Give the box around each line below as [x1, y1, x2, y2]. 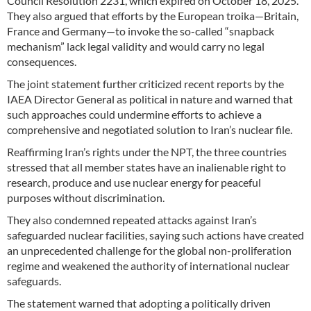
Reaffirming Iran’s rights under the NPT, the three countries [7, 144, 287, 158]
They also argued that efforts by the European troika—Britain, [7, 8, 299, 22]
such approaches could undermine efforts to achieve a [7, 107, 262, 121]
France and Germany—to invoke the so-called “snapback [7, 24, 274, 37]
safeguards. [7, 274, 61, 287]
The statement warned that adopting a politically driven [7, 296, 271, 310]
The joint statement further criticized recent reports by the [7, 76, 284, 90]
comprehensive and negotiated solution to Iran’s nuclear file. [7, 122, 292, 136]
